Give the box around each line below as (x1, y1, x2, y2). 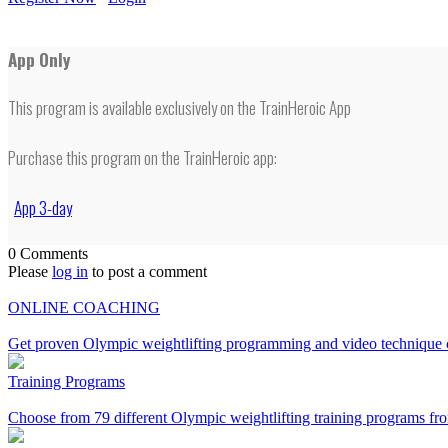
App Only (8, 47, 70, 73)
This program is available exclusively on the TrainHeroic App (8, 95, 351, 121)
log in (52, 263, 88, 281)
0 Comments (8, 245, 88, 263)
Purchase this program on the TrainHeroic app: (8, 145, 277, 171)
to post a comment (88, 263, 207, 281)
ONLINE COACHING (8, 299, 160, 317)
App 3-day (14, 195, 72, 221)
